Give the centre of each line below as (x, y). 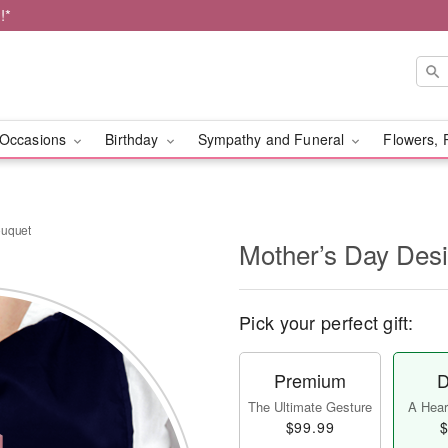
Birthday (134, 139)
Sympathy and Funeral (273, 139)
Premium (310, 380)
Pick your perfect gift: (326, 322)
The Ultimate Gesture (310, 406)
